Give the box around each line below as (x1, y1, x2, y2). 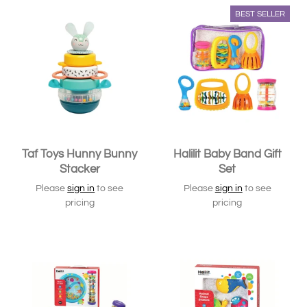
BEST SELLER (235, 10, 285, 19)
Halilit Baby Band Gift (173, 147, 282, 160)
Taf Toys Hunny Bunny (22, 147, 138, 160)
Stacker (59, 162, 100, 175)
